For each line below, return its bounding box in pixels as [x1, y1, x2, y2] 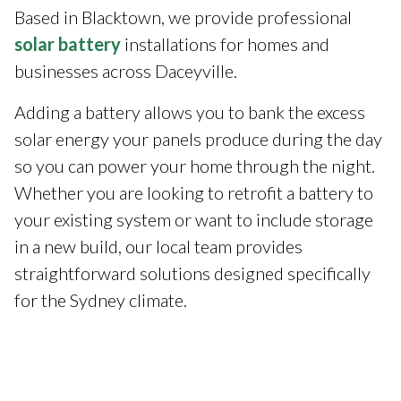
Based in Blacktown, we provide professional [14, 5, 352, 28]
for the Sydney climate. [14, 288, 187, 311]
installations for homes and [121, 32, 329, 55]
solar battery [14, 32, 121, 55]
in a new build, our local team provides [14, 235, 303, 257]
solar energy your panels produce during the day [14, 127, 382, 149]
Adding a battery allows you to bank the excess [14, 100, 365, 123]
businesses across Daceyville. [14, 59, 237, 81]
